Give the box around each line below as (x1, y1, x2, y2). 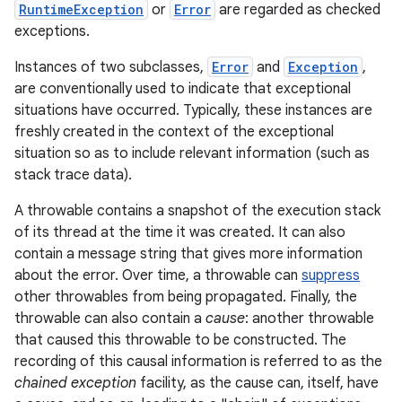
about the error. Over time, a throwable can (14, 267, 301, 284)
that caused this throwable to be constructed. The (14, 331, 346, 349)
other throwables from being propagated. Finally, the (14, 288, 357, 306)
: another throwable (245, 310, 374, 328)
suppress (301, 267, 360, 284)
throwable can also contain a (14, 310, 205, 328)
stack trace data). (14, 166, 132, 184)
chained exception (14, 374, 136, 392)
